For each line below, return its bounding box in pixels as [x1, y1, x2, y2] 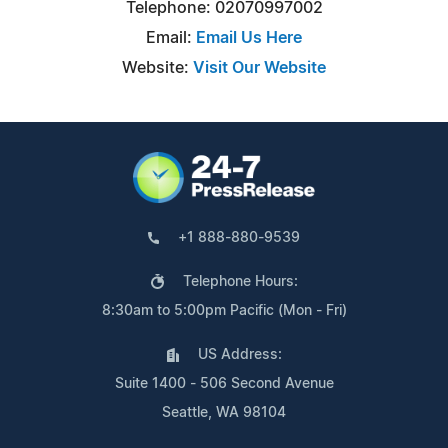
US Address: [197, 347, 282, 362]
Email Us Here [196, 29, 302, 46]
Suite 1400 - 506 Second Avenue [114, 376, 334, 391]
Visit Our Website [193, 59, 326, 76]
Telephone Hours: [182, 274, 298, 289]
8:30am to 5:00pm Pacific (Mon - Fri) [101, 303, 347, 318]
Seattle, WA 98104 [162, 405, 286, 420]
